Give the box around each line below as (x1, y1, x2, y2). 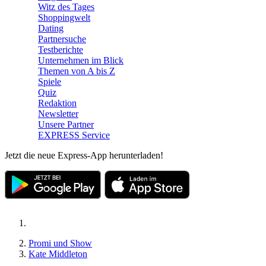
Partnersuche (38, 34, 86, 44)
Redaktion (38, 98, 77, 108)
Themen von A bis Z (38, 66, 115, 76)
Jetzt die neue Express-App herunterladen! (5, 150, 163, 160)
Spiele (38, 77, 61, 87)
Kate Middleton (28, 249, 87, 259)
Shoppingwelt (38, 12, 90, 23)
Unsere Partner (38, 119, 94, 129)
